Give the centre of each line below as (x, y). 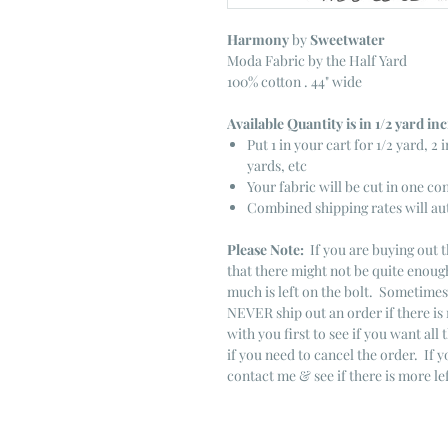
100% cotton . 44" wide (294, 81)
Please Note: (265, 249)
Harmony (258, 39)
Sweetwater (347, 39)
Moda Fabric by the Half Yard (317, 60)
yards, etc (277, 165)
